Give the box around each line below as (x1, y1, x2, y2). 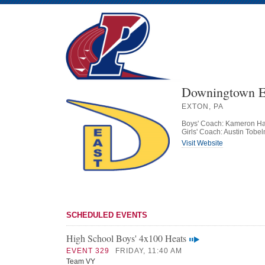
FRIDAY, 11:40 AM (115, 247, 182, 255)
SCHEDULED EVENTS (66, 211, 147, 219)
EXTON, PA (182, 102, 224, 111)
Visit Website (182, 139, 223, 147)
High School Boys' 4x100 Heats (66, 232, 186, 244)
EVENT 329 (66, 247, 109, 255)
